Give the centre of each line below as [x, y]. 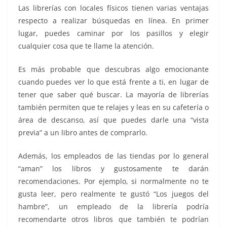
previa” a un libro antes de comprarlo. [83, 132]
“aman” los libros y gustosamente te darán [113, 168]
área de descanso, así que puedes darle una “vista [113, 120]
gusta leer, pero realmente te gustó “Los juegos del [113, 194]
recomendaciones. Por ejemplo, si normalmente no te [113, 181]
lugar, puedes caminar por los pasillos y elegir [113, 33]
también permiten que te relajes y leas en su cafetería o [113, 107]
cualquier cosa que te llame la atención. [86, 46]
